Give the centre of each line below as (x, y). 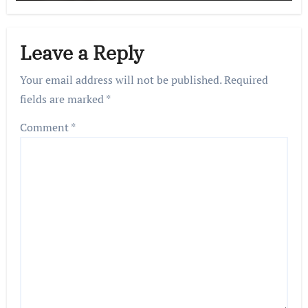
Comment (46, 127)
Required (246, 79)
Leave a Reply (82, 53)
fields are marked (63, 99)
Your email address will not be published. (121, 79)
